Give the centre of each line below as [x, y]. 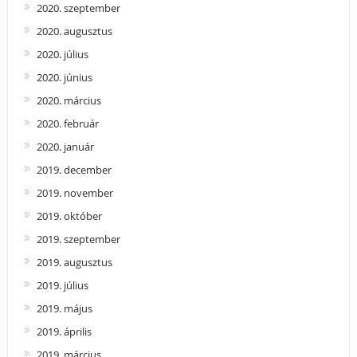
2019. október [69, 216]
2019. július [62, 285]
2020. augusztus [74, 31]
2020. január [65, 146]
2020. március [69, 100]
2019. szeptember [78, 239]
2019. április [64, 331]
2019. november [75, 192]
